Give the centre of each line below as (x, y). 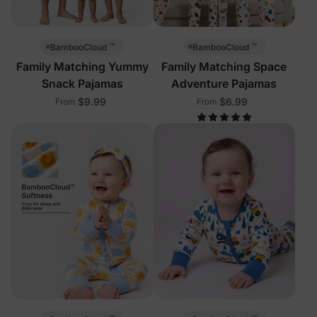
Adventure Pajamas (224, 84)
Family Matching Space (224, 67)
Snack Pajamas (82, 84)
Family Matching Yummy (82, 67)
